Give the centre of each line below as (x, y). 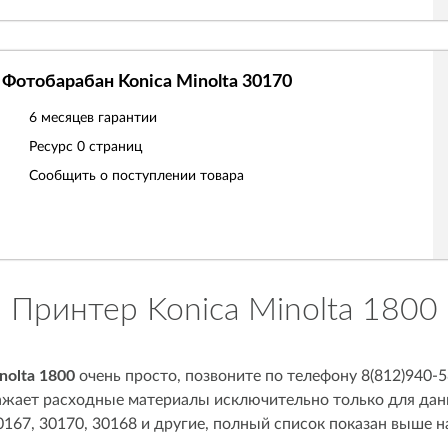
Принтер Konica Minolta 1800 (224, 310)
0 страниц (109, 147)
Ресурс (53, 147)
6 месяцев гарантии (93, 118)
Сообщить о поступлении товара (136, 176)
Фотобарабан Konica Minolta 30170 (147, 82)
